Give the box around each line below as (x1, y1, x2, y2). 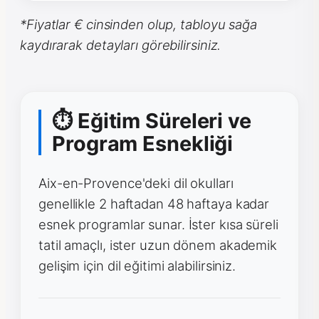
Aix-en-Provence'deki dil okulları (38, 174, 234, 191)
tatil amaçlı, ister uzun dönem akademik (38, 236, 278, 253)
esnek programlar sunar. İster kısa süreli (38, 216, 278, 232)
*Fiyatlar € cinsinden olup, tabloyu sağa (20, 16, 257, 32)
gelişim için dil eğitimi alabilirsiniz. (38, 257, 236, 273)
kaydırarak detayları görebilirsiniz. (20, 36, 221, 53)
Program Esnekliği (52, 130, 234, 156)
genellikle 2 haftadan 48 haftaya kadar (38, 195, 270, 211)
